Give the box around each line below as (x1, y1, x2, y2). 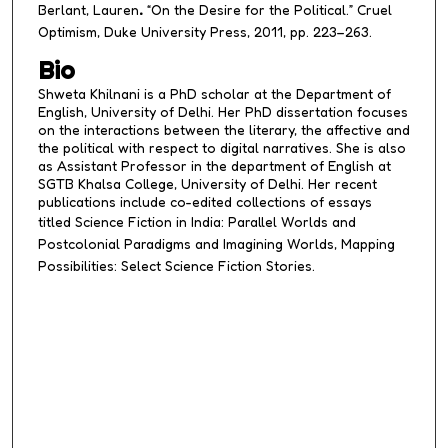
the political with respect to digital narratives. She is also (37, 138, 406, 156)
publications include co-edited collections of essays (37, 192, 372, 210)
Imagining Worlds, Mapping (222, 234, 395, 252)
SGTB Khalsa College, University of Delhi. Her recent (37, 174, 377, 192)
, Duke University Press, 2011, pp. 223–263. (96, 23, 372, 41)
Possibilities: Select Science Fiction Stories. (37, 256, 315, 274)
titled (37, 212, 75, 230)
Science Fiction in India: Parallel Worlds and (74, 212, 356, 230)
